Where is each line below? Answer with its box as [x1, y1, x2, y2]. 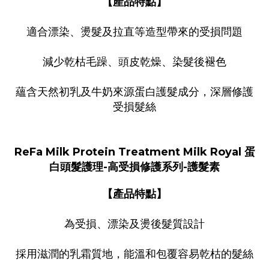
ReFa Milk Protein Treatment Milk [14, 145, 210, 159]
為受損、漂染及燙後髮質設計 [64, 217, 205, 231]
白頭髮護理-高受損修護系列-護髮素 [49, 160, 220, 174]
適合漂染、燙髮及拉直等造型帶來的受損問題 [26, 25, 243, 39]
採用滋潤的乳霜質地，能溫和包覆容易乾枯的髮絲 [16, 247, 253, 261]
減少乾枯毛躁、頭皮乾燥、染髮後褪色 [43, 55, 226, 69]
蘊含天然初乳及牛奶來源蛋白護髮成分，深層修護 [16, 85, 253, 99]
